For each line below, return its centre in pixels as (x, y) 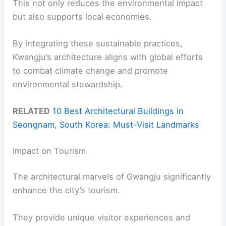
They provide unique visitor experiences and (102, 217)
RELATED (32, 111)
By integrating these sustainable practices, (98, 43)
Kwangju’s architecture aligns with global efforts (108, 57)
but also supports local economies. (82, 16)
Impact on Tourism (49, 151)
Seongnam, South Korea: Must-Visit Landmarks (106, 125)
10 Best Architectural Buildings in (118, 111)
